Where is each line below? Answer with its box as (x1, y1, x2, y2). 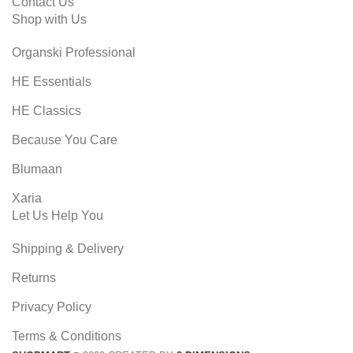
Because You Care (12, 132, 117, 147)
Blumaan (12, 162, 62, 176)
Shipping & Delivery (12, 241, 124, 255)
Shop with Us (12, 12, 87, 26)
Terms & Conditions (12, 329, 121, 343)
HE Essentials (12, 74, 91, 88)
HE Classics (12, 103, 81, 117)
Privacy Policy (12, 299, 91, 314)
